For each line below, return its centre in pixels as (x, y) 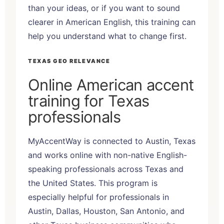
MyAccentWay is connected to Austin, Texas (112, 141)
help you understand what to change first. (107, 36)
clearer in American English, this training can (112, 22)
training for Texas (89, 100)
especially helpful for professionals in (98, 197)
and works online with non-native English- (107, 155)
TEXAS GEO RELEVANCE (69, 61)
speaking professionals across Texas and (106, 169)
